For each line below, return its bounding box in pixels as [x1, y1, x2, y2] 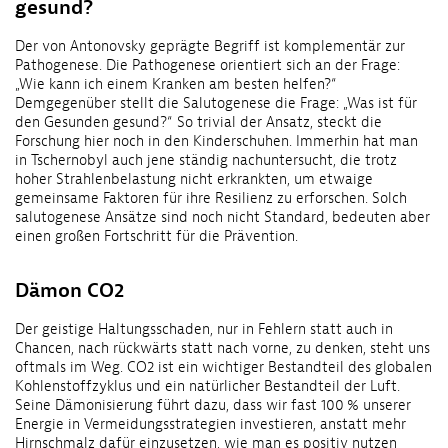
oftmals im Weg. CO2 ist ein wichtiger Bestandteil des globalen [15, 357, 432, 377]
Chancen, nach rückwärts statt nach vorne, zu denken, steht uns [15, 338, 430, 358]
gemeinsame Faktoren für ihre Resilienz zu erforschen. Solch [15, 188, 407, 208]
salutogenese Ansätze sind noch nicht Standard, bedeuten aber [15, 207, 430, 227]
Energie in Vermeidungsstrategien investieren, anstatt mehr [15, 414, 406, 434]
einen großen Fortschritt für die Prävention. [15, 226, 298, 246]
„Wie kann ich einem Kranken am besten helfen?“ [15, 74, 337, 94]
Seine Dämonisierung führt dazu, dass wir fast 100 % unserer [15, 395, 411, 415]
